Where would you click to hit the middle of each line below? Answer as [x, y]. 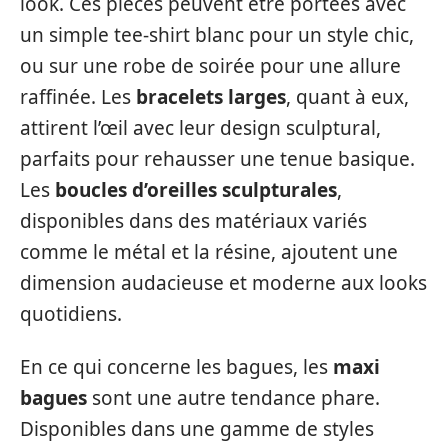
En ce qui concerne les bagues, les [176, 367]
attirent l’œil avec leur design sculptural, [200, 127]
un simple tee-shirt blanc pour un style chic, [217, 34]
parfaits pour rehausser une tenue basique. [217, 158]
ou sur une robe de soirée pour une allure [210, 65]
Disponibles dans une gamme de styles [197, 429]
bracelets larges [211, 96]
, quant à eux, [347, 96]
